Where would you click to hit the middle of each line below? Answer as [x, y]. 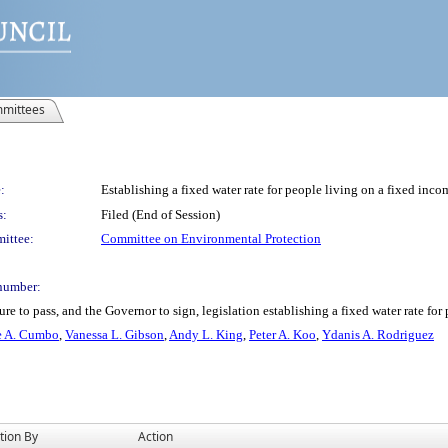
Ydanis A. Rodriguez [378, 334]
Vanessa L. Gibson [114, 334]
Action [155, 436]
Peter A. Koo [282, 334]
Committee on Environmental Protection [211, 238]
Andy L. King [206, 334]
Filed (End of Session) [160, 214]
